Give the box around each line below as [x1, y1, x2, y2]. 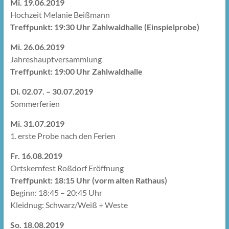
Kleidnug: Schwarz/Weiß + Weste [10, 200, 128, 210]
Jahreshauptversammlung [10, 54, 102, 64]
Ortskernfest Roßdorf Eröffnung [10, 163, 124, 173]
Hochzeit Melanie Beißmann [10, 10, 110, 19]
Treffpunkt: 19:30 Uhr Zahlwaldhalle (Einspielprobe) [10, 22, 199, 32]
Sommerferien [10, 99, 60, 108]
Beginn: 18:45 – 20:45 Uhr [10, 188, 102, 197]
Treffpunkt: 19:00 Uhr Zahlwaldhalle [10, 66, 143, 76]
